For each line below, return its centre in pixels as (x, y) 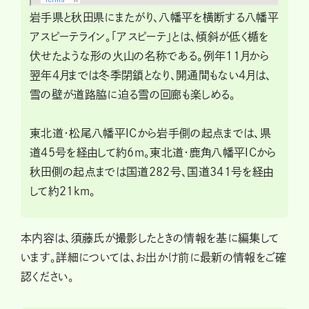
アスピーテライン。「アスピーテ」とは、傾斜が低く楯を (149, 37)
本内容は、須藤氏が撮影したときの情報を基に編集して (150, 238)
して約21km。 (63, 191)
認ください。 (48, 277)
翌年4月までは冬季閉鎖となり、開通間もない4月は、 (151, 76)
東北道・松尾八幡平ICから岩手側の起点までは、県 (151, 133)
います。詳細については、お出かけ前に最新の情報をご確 (154, 258)
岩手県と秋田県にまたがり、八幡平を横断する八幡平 (154, 18)
